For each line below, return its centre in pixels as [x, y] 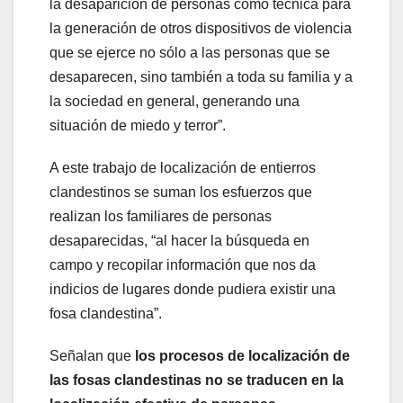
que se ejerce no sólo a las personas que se [190, 52]
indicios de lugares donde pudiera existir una [193, 289]
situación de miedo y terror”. [138, 125]
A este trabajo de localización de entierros [183, 167]
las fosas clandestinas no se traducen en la [197, 380]
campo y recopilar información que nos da [183, 264]
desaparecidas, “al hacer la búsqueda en [179, 240]
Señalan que [92, 355]
